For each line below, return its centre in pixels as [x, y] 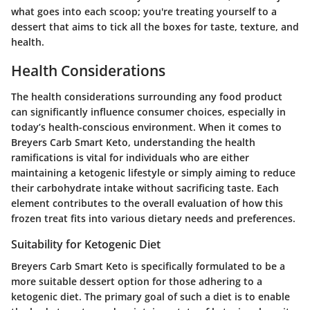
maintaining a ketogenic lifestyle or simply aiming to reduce [153, 173]
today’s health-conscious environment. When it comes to [146, 127]
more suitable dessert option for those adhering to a [137, 282]
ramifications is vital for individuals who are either [130, 157]
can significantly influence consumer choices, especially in [148, 112]
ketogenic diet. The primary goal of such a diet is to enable [151, 297]
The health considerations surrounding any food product [147, 97]
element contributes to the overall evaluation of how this [147, 203]
